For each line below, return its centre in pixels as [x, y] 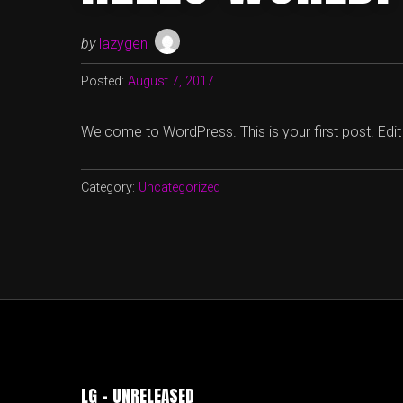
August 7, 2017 [171, 81]
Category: [110, 188]
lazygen [123, 44]
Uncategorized [179, 188]
